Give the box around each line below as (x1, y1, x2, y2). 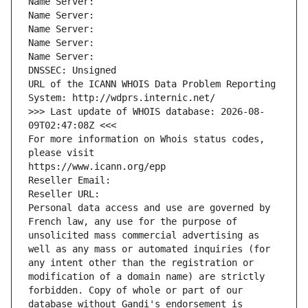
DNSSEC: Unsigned (28, 65, 116, 76)
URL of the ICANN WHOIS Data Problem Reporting (28, 78, 276, 90)
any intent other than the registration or (28, 257, 254, 269)
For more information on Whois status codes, (28, 133, 265, 145)
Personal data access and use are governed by (28, 202, 270, 214)
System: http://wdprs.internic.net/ (28, 92, 215, 104)
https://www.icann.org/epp (28, 161, 166, 173)
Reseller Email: (28, 175, 116, 186)
